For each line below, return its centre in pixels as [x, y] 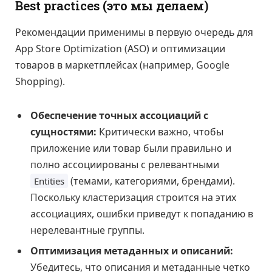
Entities [49, 181]
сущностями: [63, 131]
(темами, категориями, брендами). [151, 181]
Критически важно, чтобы [160, 131]
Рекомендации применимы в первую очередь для [134, 32]
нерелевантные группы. [87, 230]
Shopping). [40, 82]
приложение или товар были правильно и [131, 148]
